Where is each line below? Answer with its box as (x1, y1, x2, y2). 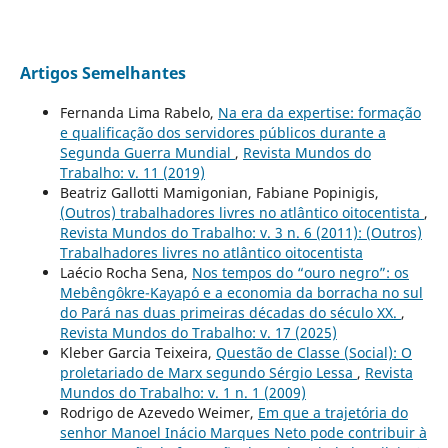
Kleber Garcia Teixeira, (59, 342, 216, 362)
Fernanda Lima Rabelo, (59, 102, 218, 122)
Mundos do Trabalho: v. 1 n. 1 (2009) (59, 382, 306, 402)
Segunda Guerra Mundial (59, 142, 235, 162)
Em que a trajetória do (257, 402, 408, 422)
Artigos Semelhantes (19, 61, 186, 84)
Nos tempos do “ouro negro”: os (191, 262, 409, 282)
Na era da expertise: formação (217, 102, 421, 122)
